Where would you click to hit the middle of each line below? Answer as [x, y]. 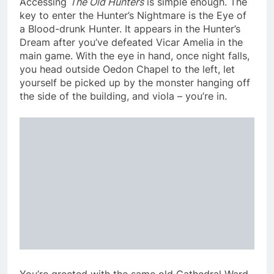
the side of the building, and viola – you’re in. [123, 96]
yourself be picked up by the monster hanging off [135, 82]
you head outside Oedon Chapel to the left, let [127, 69]
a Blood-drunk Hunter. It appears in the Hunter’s [130, 28]
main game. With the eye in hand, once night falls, [135, 55]
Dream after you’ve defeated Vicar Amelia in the [131, 42]
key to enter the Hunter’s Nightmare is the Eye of [133, 15]
